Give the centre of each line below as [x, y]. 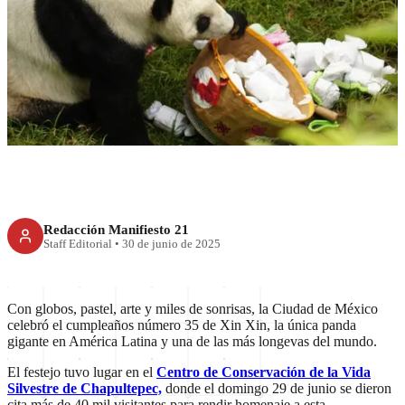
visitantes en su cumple [202, 101]
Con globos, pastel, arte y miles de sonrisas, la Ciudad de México [193, 309]
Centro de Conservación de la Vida [264, 372]
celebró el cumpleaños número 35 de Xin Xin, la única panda [182, 325]
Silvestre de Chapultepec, [85, 389]
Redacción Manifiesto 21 [116, 229]
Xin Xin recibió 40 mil [202, 68]
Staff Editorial [78, 244]
